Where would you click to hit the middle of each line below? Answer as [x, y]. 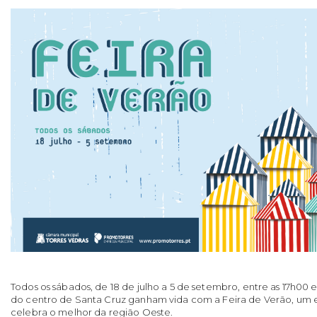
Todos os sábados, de [60, 286]
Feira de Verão [257, 299]
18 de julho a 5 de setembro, [175, 286]
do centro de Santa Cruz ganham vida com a [117, 299]
